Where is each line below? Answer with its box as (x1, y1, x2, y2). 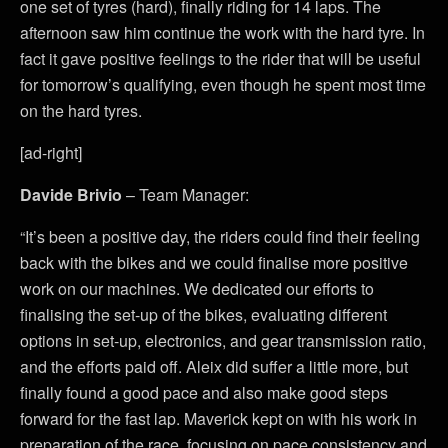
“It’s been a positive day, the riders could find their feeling (20, 224, 420, 248)
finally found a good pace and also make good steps (20, 380, 388, 404)
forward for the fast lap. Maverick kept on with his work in (20, 406, 417, 430)
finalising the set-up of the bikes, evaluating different (20, 302, 387, 326)
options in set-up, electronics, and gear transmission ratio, (20, 328, 426, 352)
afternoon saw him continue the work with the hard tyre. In (20, 20, 425, 44)
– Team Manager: (122, 182, 249, 206)
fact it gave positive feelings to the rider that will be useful (20, 46, 421, 70)
